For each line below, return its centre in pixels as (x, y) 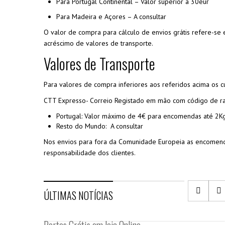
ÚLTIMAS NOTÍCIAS (78, 195)
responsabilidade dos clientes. (90, 153)
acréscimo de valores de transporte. (98, 43)
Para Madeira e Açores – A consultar (111, 17)
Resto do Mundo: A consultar (100, 126)
